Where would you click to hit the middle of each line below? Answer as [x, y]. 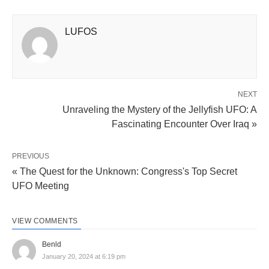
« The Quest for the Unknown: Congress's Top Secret [125, 171]
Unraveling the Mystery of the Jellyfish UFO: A [160, 109]
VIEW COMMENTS [45, 221]
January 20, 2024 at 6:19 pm [84, 256]
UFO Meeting [41, 186]
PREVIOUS [31, 156]
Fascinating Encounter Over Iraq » [184, 124]
